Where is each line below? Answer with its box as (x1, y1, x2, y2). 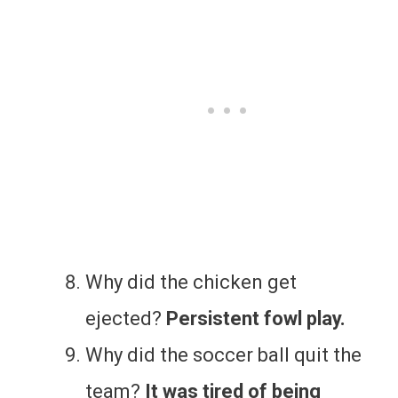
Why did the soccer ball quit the (85, 343, 362, 366)
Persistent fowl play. (166, 306, 346, 330)
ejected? (85, 306, 166, 330)
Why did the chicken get (85, 270, 297, 293)
